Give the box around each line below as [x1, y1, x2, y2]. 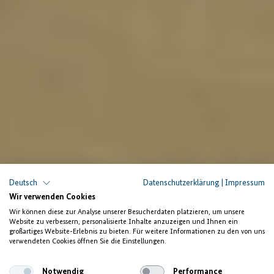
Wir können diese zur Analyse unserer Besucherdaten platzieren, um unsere [9, 209, 245, 216]
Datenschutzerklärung [143, 178, 220, 187]
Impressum [225, 178, 265, 187]
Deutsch [9, 178, 37, 187]
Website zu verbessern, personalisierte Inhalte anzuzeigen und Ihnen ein [9, 218, 238, 226]
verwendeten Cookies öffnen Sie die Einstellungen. [9, 238, 166, 245]
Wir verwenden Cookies [9, 193, 95, 201]
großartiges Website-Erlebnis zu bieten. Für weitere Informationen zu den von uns [9, 228, 265, 235]
